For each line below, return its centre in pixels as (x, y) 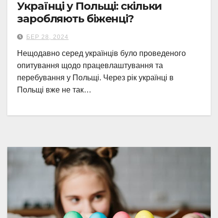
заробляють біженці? (77, 19)
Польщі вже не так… (54, 90)
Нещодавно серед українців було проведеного (101, 53)
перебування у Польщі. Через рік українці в (95, 78)
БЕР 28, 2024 (47, 37)
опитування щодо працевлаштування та (90, 65)
